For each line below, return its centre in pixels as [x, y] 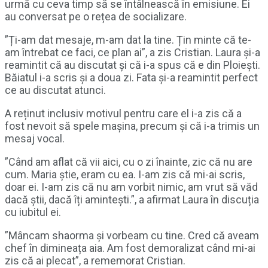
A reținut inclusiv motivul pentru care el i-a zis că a [123, 114]
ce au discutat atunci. [55, 90]
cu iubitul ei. [33, 212]
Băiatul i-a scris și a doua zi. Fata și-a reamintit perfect [131, 78]
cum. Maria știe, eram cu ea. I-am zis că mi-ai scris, [125, 175]
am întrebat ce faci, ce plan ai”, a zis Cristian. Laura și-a [133, 53]
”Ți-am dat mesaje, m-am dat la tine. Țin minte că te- [128, 40]
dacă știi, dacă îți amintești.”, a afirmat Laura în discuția [132, 200]
